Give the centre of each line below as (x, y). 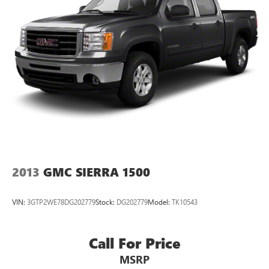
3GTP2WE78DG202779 (61, 201)
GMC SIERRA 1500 (97, 172)
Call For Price (134, 243)
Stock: (106, 201)
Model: (160, 201)
